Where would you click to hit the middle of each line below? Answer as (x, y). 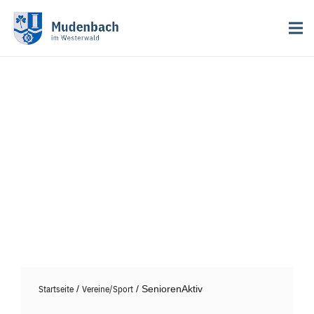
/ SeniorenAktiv (168, 288)
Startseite (56, 289)
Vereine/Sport (108, 289)
